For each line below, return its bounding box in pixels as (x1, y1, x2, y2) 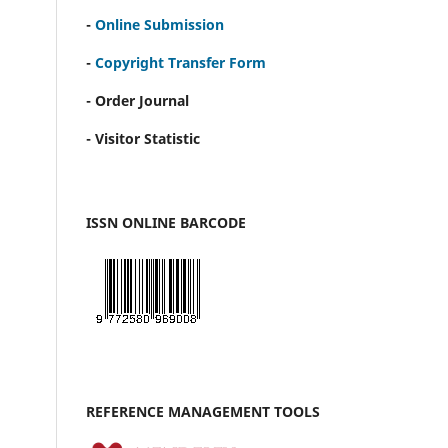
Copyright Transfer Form (91, 52, 266, 72)
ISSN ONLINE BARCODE (86, 212, 246, 232)
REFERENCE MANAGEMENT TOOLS (86, 401, 320, 421)
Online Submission (95, 14, 224, 34)
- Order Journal (86, 90, 189, 110)
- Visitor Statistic (86, 128, 200, 148)
